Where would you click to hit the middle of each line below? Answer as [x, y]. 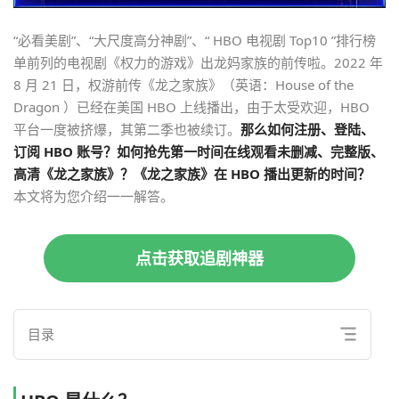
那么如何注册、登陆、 [307, 129]
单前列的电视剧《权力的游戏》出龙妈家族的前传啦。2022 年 [198, 62]
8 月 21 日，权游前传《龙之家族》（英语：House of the [183, 84]
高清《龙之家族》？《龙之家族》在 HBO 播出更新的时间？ [192, 173]
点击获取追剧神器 [199, 258]
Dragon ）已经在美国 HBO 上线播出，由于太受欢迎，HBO [191, 106]
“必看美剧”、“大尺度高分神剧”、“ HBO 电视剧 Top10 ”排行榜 [195, 40]
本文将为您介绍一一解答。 [94, 195]
